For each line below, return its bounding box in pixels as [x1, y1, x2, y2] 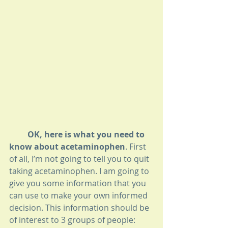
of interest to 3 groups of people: [9, 214, 137, 226]
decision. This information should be [9, 202, 151, 214]
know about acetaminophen [9, 141, 125, 153]
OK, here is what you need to [9, 129, 27, 140]
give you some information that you [9, 178, 148, 189]
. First [125, 141, 148, 153]
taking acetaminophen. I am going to [9, 165, 151, 177]
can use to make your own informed [9, 190, 150, 202]
